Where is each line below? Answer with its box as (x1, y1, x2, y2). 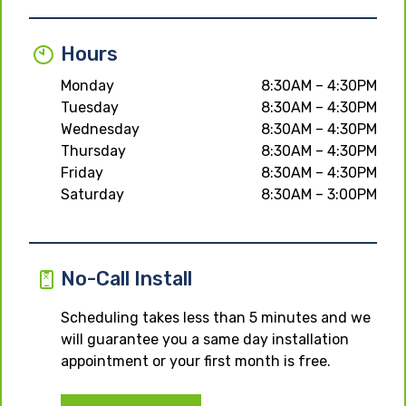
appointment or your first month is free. (61, 352, 331, 370)
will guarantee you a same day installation (61, 330, 349, 348)
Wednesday (61, 120, 140, 138)
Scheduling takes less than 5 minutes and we (61, 308, 371, 326)
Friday (61, 163, 103, 181)
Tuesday (61, 98, 119, 116)
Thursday (61, 141, 126, 159)
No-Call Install (61, 266, 192, 290)
